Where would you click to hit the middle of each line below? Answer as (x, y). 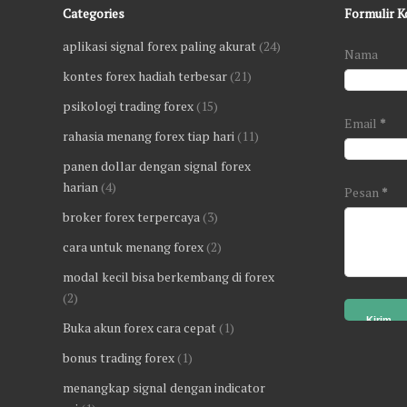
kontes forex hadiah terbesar (145, 76)
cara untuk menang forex (133, 247)
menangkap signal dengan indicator (164, 387)
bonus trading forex (119, 357)
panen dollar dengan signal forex (157, 166)
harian (80, 187)
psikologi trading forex (128, 106)
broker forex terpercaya (131, 217)
